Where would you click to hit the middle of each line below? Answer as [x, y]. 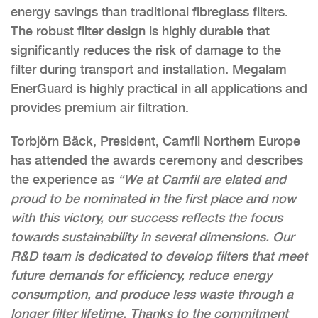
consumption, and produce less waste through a [152, 294]
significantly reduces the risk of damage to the [146, 50]
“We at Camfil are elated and [200, 179]
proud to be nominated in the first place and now [153, 198]
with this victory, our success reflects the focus [147, 217]
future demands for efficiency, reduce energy [141, 275]
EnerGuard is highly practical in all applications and [159, 88]
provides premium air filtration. [100, 107]
